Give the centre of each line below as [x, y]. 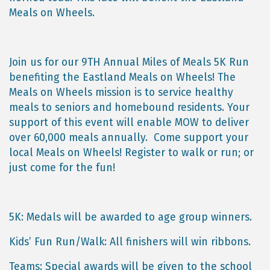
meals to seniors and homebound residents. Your [129, 108]
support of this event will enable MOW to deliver [129, 123]
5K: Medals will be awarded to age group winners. [130, 218]
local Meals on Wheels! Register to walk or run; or [131, 153]
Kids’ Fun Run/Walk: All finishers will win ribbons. [130, 242]
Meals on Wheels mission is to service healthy [121, 93]
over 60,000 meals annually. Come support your [129, 138]
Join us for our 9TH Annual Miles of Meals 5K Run [129, 63]
